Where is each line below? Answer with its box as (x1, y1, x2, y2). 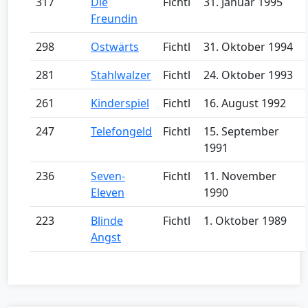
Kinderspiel (91, 95, 149, 111)
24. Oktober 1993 (203, 67, 293, 82)
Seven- (91, 168, 125, 184)
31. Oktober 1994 (203, 38, 293, 54)
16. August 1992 (203, 95, 286, 111)
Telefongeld (91, 123, 152, 139)
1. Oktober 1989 (203, 212, 287, 228)
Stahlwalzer (91, 67, 151, 82)
